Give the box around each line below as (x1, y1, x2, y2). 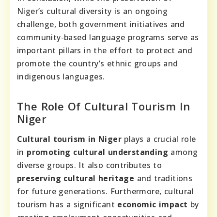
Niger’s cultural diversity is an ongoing (17, 5, 168, 16)
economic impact (117, 199, 188, 210)
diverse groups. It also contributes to (17, 159, 162, 170)
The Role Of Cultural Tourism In (17, 98, 190, 113)
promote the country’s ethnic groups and (17, 58, 178, 69)
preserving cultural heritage (17, 172, 135, 184)
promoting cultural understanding (27, 146, 169, 157)
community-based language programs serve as (17, 31, 199, 43)
